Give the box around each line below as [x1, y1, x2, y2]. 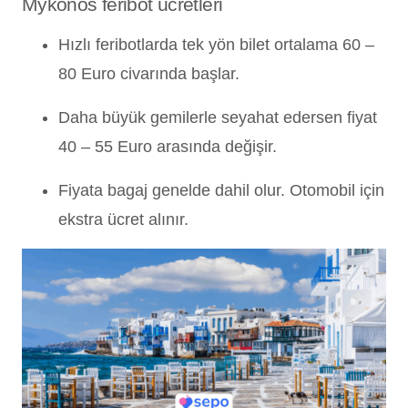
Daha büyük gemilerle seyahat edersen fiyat [58, 107, 377, 127]
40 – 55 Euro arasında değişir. [58, 137, 277, 156]
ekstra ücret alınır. [58, 209, 189, 229]
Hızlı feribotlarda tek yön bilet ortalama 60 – [58, 35, 374, 54]
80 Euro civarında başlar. [58, 64, 240, 83]
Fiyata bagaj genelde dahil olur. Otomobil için [58, 180, 384, 199]
